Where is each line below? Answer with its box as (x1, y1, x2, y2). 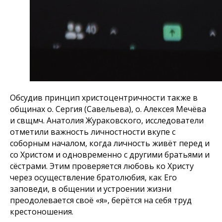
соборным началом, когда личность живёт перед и (10, 138, 210, 149)
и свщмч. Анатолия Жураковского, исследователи (10, 115, 204, 126)
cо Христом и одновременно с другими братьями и (10, 149, 210, 160)
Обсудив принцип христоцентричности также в (10, 92, 198, 103)
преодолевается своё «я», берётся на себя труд (10, 195, 192, 206)
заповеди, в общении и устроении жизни (10, 183, 171, 194)
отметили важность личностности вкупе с (10, 126, 175, 137)
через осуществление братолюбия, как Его (10, 172, 177, 183)
